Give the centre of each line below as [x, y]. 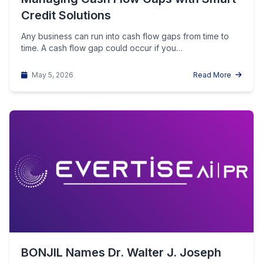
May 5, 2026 [52, 75]
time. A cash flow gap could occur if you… [102, 48]
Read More [213, 75]
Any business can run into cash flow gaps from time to [125, 36]
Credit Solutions [66, 15]
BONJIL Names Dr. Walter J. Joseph [121, 252]
